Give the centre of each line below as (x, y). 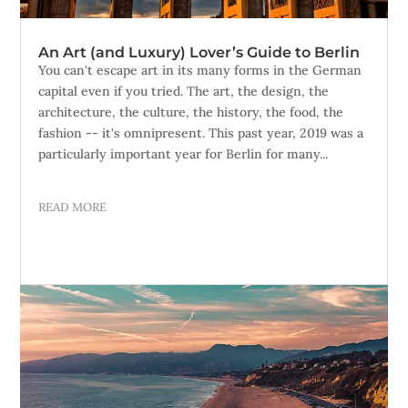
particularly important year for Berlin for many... (184, 154)
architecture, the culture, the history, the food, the (191, 112)
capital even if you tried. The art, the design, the (184, 91)
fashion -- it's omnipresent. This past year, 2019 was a (201, 133)
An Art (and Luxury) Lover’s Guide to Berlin (199, 52)
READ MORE (73, 207)
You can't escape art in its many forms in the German (200, 70)
